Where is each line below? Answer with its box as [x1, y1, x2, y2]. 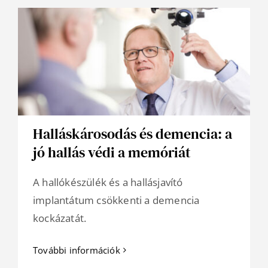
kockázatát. [33, 211, 87, 226]
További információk [33, 244, 120, 257]
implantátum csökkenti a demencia [33, 193, 200, 208]
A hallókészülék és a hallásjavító [33, 175, 183, 190]
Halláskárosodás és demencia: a [33, 124, 232, 144]
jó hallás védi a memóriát [33, 142, 191, 163]
